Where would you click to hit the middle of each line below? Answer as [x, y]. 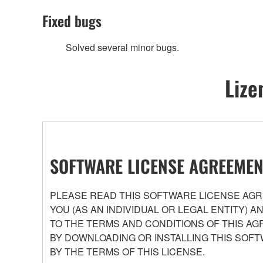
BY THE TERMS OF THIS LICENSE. [127, 251]
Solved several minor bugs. [122, 48]
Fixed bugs [72, 21]
